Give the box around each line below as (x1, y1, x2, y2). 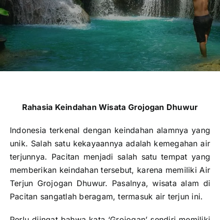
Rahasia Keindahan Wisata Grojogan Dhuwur (22, 102, 198, 112)
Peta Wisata (11, 36, 52, 46)
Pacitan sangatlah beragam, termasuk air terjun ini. (10, 192, 203, 202)
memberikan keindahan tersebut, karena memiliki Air (10, 165, 210, 175)
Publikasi (11, 4, 43, 13)
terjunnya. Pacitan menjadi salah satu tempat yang (10, 152, 210, 162)
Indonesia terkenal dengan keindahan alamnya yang (10, 125, 210, 136)
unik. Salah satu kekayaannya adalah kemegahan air (10, 138, 210, 149)
